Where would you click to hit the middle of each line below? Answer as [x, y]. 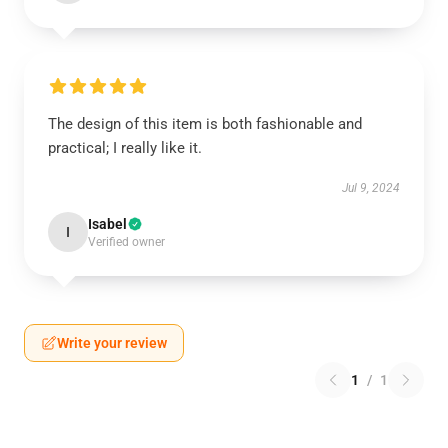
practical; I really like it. [125, 148]
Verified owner [126, 242]
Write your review [112, 343]
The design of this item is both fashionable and [205, 124]
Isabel [107, 224]
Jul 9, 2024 [371, 188]
